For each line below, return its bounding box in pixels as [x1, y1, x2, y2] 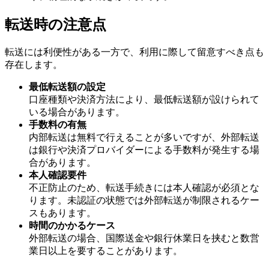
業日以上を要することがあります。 [29, 245, 183, 256]
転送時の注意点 [5, 16, 106, 32]
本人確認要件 [29, 169, 86, 180]
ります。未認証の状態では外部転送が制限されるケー [29, 195, 259, 205]
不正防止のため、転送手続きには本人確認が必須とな [29, 182, 259, 193]
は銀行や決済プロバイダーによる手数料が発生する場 [29, 144, 259, 155]
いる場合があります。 [29, 106, 125, 117]
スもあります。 [29, 207, 96, 218]
